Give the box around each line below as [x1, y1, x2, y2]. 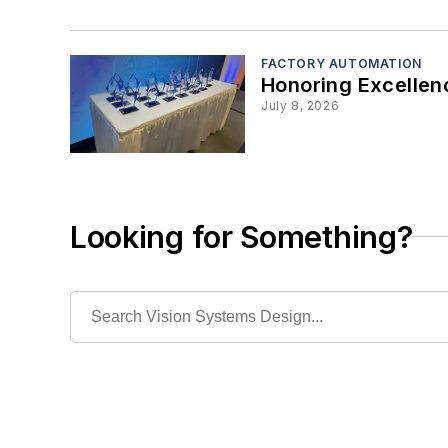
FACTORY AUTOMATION [261, 56, 422, 72]
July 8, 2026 [261, 98, 340, 114]
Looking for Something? [70, 218, 413, 255]
